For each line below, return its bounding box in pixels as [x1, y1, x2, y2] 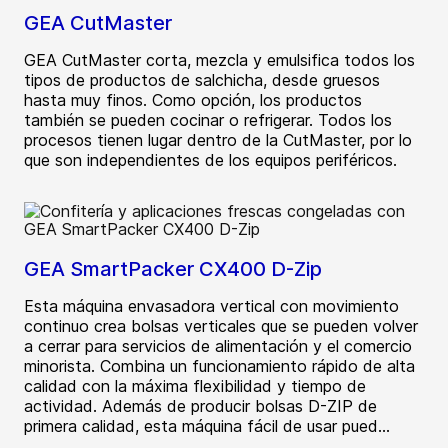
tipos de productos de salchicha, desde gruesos [24, 70, 380, 91]
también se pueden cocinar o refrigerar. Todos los [24, 110, 392, 131]
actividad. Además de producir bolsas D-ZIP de [24, 396, 377, 417]
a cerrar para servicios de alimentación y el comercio [24, 336, 412, 357]
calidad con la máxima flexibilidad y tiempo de [24, 376, 366, 397]
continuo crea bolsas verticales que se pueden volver [24, 316, 418, 337]
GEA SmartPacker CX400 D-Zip [24, 257, 322, 282]
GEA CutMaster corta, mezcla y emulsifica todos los [24, 50, 415, 71]
